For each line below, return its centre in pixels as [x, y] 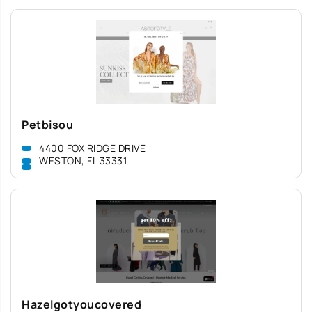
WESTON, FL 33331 [83, 161]
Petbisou [47, 125]
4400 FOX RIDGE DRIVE [92, 148]
